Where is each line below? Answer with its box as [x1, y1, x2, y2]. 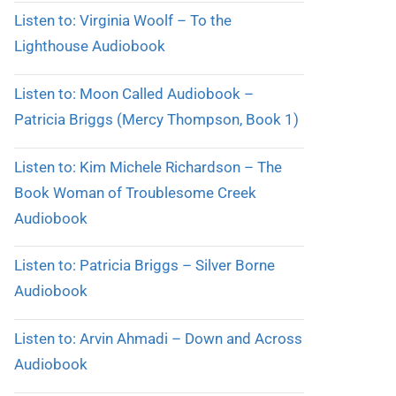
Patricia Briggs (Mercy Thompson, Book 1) [13, 110, 299, 128]
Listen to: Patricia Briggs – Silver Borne [13, 256, 275, 275]
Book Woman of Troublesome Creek [13, 183, 256, 202]
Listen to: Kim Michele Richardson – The [13, 157, 282, 176]
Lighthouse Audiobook [13, 37, 165, 56]
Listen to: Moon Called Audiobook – [13, 84, 254, 103]
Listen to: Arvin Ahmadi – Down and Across [13, 329, 302, 347]
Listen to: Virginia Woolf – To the [13, 11, 232, 30]
